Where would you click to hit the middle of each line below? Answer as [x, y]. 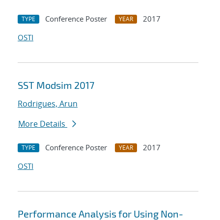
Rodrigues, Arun [48, 104]
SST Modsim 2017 [56, 85]
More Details [43, 124]
